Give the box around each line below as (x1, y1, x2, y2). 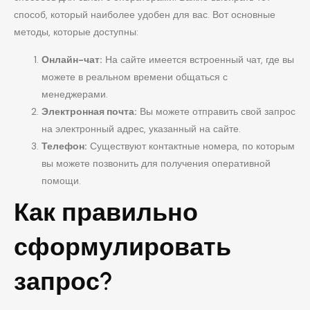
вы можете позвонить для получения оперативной (42, 156, 271, 170)
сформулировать (14, 231, 231, 262)
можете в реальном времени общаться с (42, 70, 228, 83)
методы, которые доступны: (14, 26, 138, 39)
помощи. (42, 174, 81, 187)
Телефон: (42, 139, 87, 152)
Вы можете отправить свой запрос (137, 104, 295, 118)
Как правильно (14, 197, 198, 227)
